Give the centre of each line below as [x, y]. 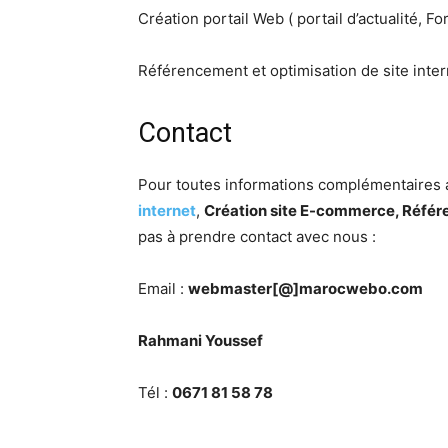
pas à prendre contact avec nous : [257, 237]
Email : [163, 289]
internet [167, 211]
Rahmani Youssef [200, 341]
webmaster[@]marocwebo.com [305, 289]
